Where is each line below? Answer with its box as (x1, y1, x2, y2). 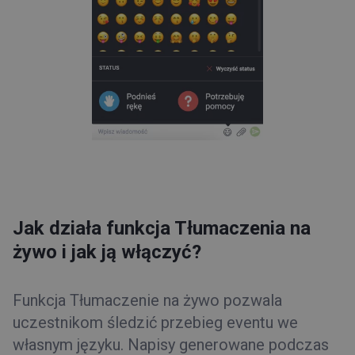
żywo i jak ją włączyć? (13, 240, 201, 263)
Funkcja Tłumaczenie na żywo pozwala (13, 290, 282, 310)
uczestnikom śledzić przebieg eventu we (13, 312, 298, 332)
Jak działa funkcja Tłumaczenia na (13, 216, 311, 239)
